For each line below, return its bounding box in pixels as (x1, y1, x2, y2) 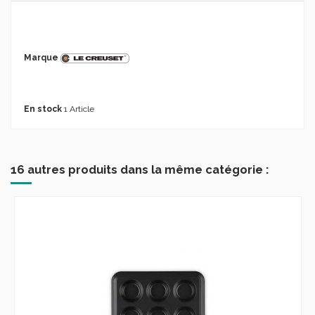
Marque (24, 53, 58, 63)
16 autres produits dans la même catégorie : (11, 162, 269, 176)
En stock (24, 103, 62, 114)
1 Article (64, 103, 94, 114)
